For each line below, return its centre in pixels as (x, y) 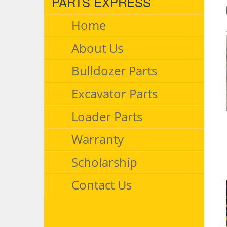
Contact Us (101, 185)
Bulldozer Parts (114, 71)
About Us (97, 48)
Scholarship (104, 162)
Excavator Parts (114, 94)
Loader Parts (107, 117)
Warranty (97, 139)
